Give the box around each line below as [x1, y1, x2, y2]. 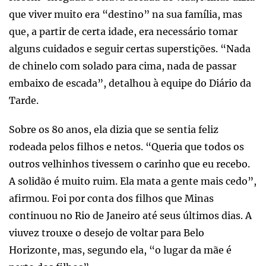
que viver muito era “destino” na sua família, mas [9, 8, 242, 20]
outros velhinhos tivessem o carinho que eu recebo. [9, 157, 250, 170]
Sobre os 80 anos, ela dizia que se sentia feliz [9, 123, 218, 135]
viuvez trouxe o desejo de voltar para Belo [9, 226, 204, 239]
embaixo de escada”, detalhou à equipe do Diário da [9, 77, 251, 89]
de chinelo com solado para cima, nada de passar [9, 59, 236, 72]
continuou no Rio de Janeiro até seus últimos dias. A [9, 209, 252, 221]
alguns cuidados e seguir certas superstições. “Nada [9, 42, 251, 55]
